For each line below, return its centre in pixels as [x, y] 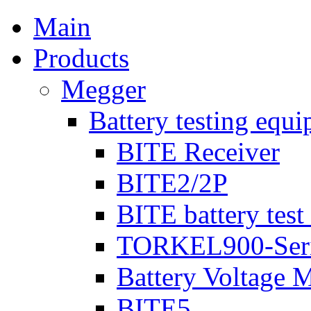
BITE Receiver [198, 152]
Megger [103, 89]
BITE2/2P [172, 183]
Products [81, 58]
